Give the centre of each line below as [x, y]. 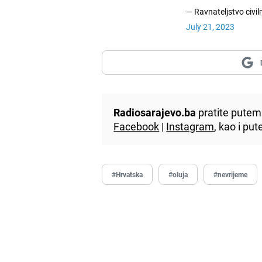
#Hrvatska [127, 174]
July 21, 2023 [210, 26]
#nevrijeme [231, 174]
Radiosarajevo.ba [155, 112]
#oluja [178, 174]
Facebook [137, 126]
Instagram [190, 126]
